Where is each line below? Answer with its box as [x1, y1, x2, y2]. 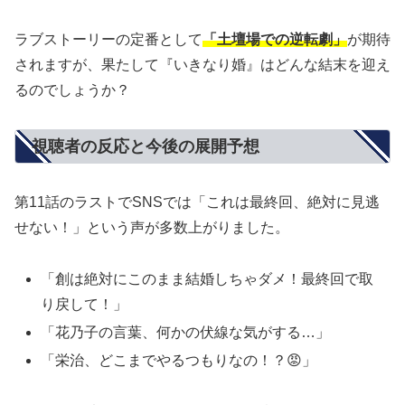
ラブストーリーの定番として [14, 31, 202, 47]
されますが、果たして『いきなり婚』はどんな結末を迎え [14, 56, 391, 72]
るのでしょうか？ [14, 81, 130, 98]
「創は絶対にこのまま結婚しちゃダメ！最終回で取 [41, 271, 374, 287]
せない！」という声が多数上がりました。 [14, 220, 289, 236]
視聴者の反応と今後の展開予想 [32, 137, 259, 155]
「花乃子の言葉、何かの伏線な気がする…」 [41, 325, 331, 341]
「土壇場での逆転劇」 [202, 31, 347, 47]
